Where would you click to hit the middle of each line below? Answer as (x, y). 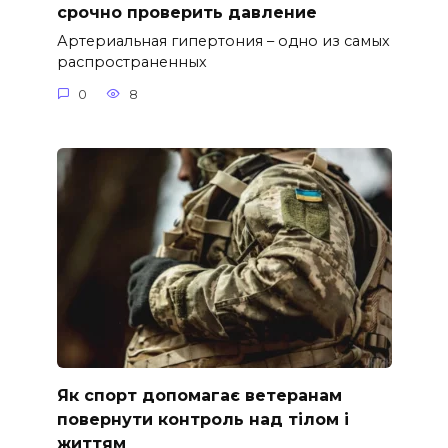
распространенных (131, 62)
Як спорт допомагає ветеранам (199, 395)
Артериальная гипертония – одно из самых (223, 41)
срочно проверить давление (186, 12)
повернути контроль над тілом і (202, 419)
